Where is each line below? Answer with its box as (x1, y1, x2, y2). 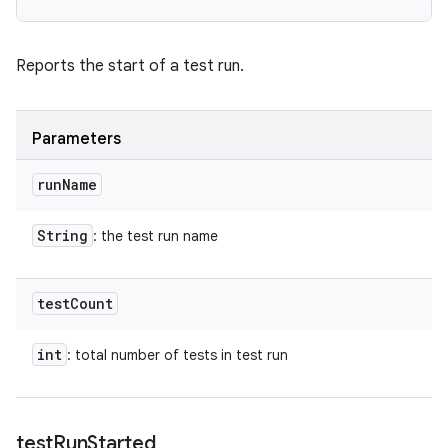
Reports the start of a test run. (16, 56, 244, 76)
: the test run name (93, 227, 218, 245)
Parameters (32, 129, 121, 149)
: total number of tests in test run (67, 346, 288, 364)
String (37, 226, 88, 245)
